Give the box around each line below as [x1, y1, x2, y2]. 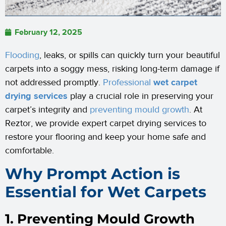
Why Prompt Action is [5, 164, 180, 184]
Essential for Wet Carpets [5, 183, 206, 202]
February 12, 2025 [15, 27, 82, 38]
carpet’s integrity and [5, 104, 90, 116]
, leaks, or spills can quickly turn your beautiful [39, 49, 220, 62]
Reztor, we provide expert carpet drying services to [5, 118, 206, 130]
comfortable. [5, 145, 54, 157]
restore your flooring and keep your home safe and [5, 131, 206, 143]
